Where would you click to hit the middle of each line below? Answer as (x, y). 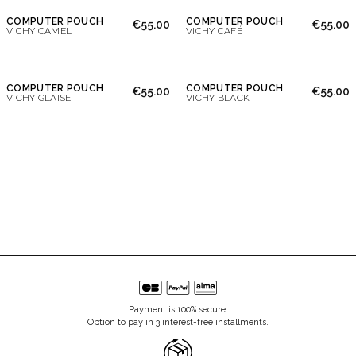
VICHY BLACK (218, 98)
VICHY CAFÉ (214, 31)
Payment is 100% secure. (178, 310)
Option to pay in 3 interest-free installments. (178, 322)
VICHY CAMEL (39, 31)
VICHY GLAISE (39, 98)
